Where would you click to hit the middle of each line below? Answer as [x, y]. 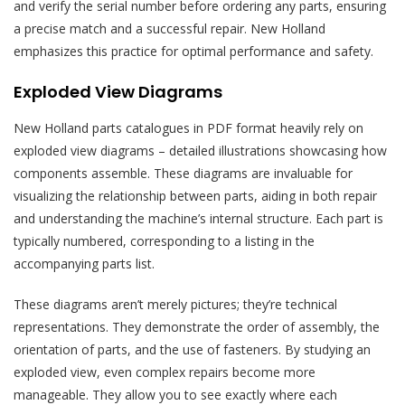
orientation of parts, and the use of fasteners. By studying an [192, 349]
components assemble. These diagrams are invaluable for [183, 173]
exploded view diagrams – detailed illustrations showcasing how [200, 150]
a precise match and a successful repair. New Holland [170, 28]
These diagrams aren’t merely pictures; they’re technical [175, 304]
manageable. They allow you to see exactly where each [175, 394]
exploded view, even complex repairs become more [165, 372]
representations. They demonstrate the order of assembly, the [197, 326]
